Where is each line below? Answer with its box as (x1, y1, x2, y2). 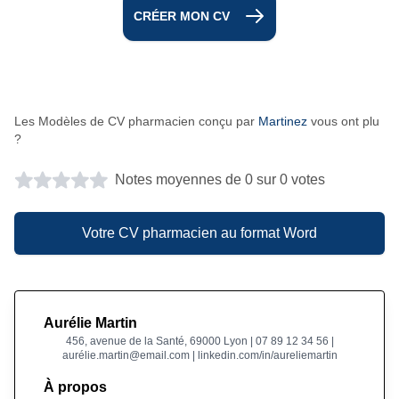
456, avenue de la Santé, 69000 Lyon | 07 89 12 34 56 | (65, 334, 334, 347)
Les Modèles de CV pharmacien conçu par (14, 113, 258, 128)
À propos (44, 379, 107, 395)
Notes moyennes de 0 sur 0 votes (115, 171, 325, 187)
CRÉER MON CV (134, 8, 230, 23)
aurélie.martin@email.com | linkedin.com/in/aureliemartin (61, 348, 338, 362)
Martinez (258, 113, 307, 128)
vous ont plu (307, 113, 379, 128)
